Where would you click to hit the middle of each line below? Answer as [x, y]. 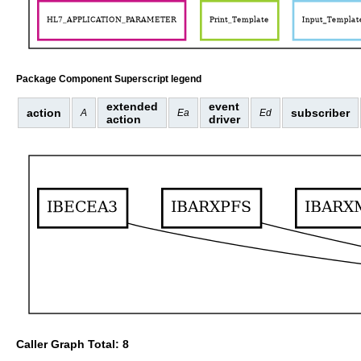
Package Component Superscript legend [109, 79]
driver [224, 119]
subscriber [320, 112]
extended [132, 106]
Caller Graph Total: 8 [73, 344]
